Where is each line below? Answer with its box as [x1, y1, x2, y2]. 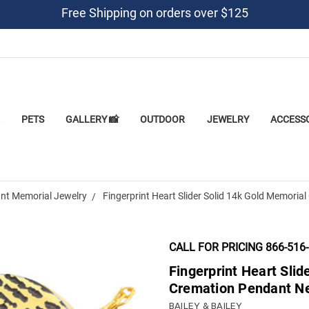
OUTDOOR [140, 113, 186, 125]
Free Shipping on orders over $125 [61, 6, 248, 20]
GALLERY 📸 [66, 113, 119, 125]
